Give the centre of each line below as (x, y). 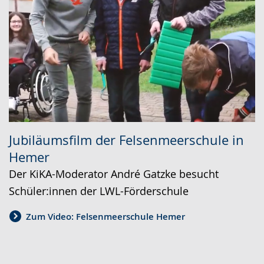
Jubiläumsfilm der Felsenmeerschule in (126, 140)
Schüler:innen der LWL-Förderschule (99, 191)
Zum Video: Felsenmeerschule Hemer (105, 216)
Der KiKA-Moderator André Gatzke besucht (114, 174)
